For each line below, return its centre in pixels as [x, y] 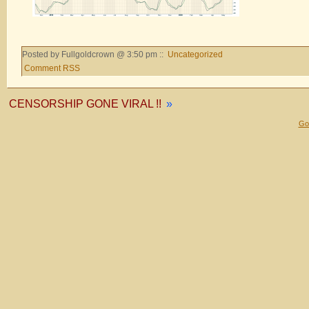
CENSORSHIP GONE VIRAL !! [85, 103]
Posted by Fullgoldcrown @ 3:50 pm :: [94, 54]
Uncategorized [195, 54]
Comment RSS [52, 68]
